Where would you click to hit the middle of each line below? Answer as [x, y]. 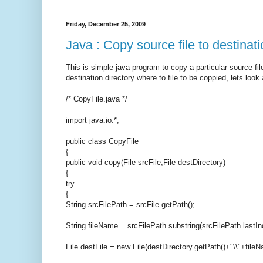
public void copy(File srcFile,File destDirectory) [146, 162]
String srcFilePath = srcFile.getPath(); [130, 204]
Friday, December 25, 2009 [106, 24]
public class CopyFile [102, 141]
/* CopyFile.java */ [97, 99]
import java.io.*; [92, 120]
